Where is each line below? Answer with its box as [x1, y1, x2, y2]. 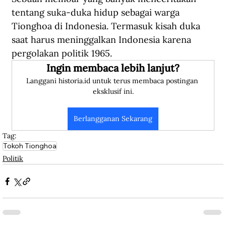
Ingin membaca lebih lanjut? [46, 62, 180, 75]
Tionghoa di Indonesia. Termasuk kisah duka [12, 20, 203, 32]
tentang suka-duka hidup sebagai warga [12, 7, 182, 19]
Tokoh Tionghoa [3, 141, 56, 151]
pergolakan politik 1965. [12, 47, 112, 60]
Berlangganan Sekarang [74, 114, 152, 124]
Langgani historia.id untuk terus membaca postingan [26, 76, 200, 86]
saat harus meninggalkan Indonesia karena [12, 34, 194, 46]
